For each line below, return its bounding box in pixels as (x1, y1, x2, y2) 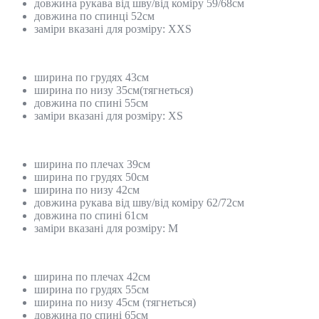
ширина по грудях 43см (34, 70, 149, 83)
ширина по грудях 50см (34, 170, 149, 183)
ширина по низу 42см (34, 183, 140, 196)
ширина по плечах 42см (34, 270, 150, 283)
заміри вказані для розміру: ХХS (34, 22, 192, 35)
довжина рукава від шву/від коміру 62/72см (34, 196, 244, 209)
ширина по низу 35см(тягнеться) (34, 83, 193, 96)
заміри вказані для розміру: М (34, 221, 178, 234)
